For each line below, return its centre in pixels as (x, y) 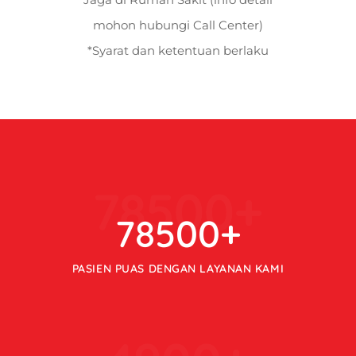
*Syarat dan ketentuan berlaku (178, 51)
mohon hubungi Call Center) (178, 25)
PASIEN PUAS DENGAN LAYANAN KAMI (178, 269)
